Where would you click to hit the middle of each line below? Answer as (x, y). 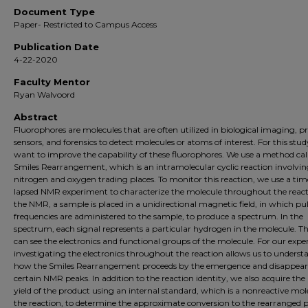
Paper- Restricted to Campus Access (85, 24)
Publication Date (56, 47)
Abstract (36, 117)
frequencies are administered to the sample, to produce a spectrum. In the (158, 216)
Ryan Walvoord (44, 95)
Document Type (54, 12)
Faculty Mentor (52, 82)
